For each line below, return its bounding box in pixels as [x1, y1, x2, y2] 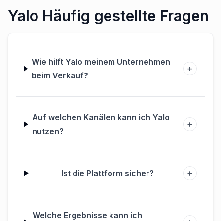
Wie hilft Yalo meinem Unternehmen [31, 57, 170, 67]
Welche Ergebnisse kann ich [32, 210, 142, 220]
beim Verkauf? [31, 71, 88, 80]
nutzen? [32, 126, 64, 136]
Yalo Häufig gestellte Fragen [8, 7, 209, 25]
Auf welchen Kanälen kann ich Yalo [32, 112, 170, 122]
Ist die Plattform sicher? [61, 168, 154, 178]
